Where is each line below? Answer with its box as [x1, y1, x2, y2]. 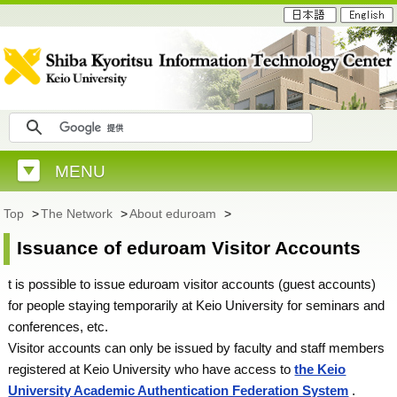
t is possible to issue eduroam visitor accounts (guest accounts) [8, 276, 377, 292]
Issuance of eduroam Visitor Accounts [17, 237, 362, 259]
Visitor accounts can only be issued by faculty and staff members [8, 340, 385, 355]
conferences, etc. [8, 319, 109, 334]
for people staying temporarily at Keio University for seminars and [8, 298, 385, 313]
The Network [41, 206, 117, 221]
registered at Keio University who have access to [8, 362, 295, 377]
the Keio [294, 362, 346, 377]
